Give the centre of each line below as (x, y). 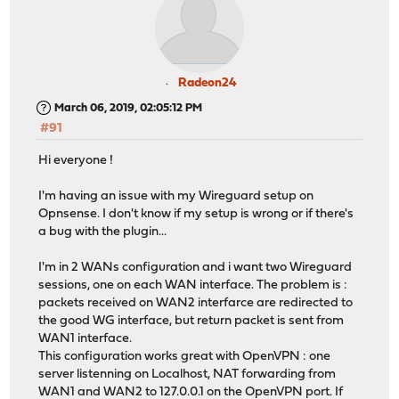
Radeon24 (208, 83)
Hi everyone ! (76, 161)
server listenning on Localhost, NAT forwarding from (187, 375)
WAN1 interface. (85, 339)
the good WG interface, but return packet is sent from (191, 322)
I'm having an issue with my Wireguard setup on (176, 197)
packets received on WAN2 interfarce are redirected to (196, 304)
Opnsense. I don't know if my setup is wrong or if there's (196, 215)
